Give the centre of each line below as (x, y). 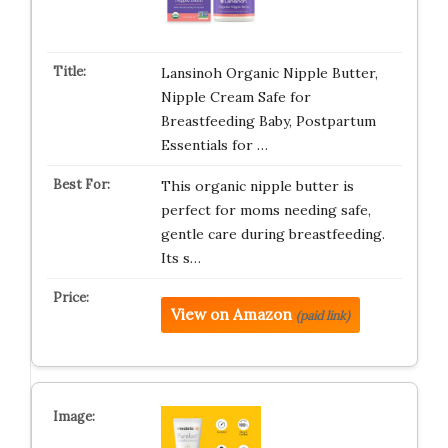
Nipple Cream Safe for (235, 97)
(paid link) (322, 315)
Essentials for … (214, 145)
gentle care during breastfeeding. (272, 234)
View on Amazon (231, 314)
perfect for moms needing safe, (265, 210)
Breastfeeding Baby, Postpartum (268, 121)
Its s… (180, 258)
